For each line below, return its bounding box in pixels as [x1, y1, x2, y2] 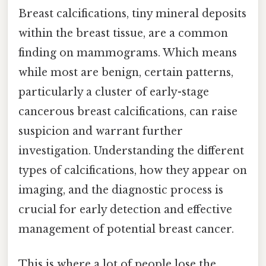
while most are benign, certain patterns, [18, 65, 233, 79]
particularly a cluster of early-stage [18, 85, 209, 99]
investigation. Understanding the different [18, 144, 244, 157]
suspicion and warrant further [18, 124, 183, 138]
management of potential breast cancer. [18, 222, 234, 236]
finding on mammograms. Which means [18, 46, 237, 59]
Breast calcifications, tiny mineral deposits [18, 7, 246, 20]
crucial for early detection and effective [18, 202, 232, 216]
